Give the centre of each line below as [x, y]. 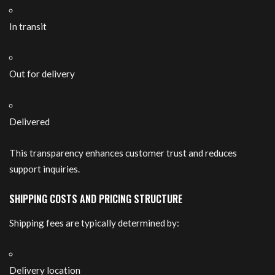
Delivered [29, 121]
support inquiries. [45, 169]
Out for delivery [42, 74]
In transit [28, 26]
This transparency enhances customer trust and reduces [123, 153]
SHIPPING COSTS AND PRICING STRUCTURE [96, 199]
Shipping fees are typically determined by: [94, 223]
